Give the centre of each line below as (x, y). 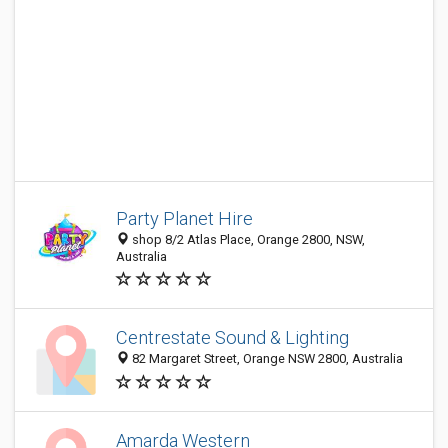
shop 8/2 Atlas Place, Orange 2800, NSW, (247, 239)
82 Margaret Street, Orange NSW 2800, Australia (266, 359)
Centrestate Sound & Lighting (232, 338)
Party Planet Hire (184, 218)
